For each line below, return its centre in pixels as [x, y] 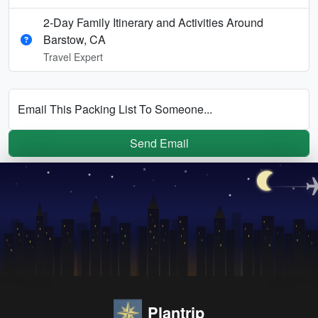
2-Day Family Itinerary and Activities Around [153, 22]
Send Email [159, 143]
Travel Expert [73, 56]
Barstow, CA [75, 39]
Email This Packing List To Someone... [115, 109]
